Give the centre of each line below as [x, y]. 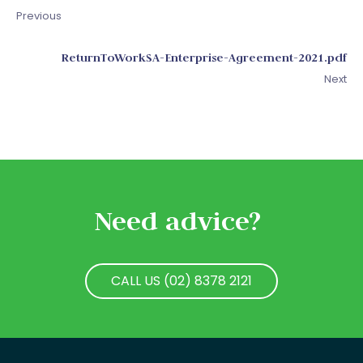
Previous [39, 16]
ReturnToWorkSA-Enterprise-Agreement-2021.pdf [204, 57]
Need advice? [177, 221]
